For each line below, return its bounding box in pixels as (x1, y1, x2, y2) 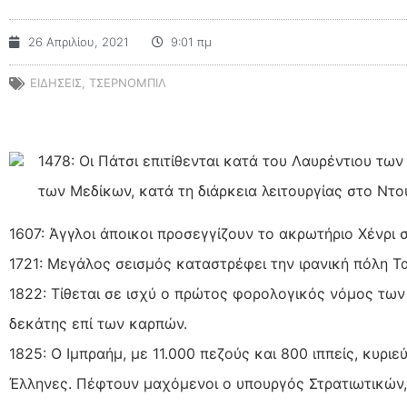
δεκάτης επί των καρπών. (9, 314, 187, 333)
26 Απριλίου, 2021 (28, 35, 129, 49)
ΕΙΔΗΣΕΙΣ (30, 75, 82, 90)
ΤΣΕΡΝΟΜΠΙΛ (89, 75, 166, 90)
